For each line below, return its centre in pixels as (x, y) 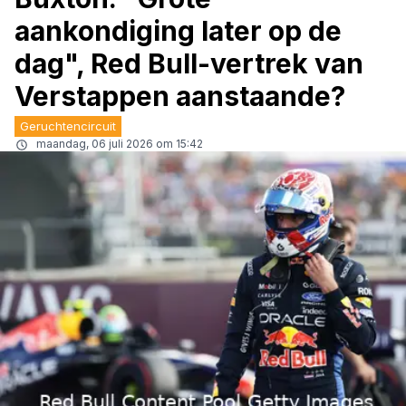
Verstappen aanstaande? (180, 96)
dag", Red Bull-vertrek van (189, 63)
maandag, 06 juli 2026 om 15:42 (120, 144)
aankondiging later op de (178, 31)
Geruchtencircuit (68, 126)
